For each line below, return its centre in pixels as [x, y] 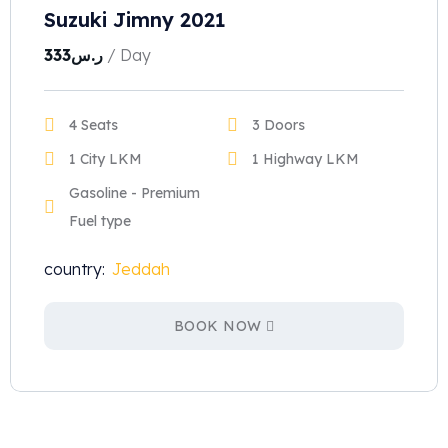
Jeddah [141, 269]
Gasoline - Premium [134, 193]
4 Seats [93, 125]
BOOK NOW [217, 326]
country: [74, 269]
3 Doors [278, 125]
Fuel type [100, 221]
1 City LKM [105, 159]
